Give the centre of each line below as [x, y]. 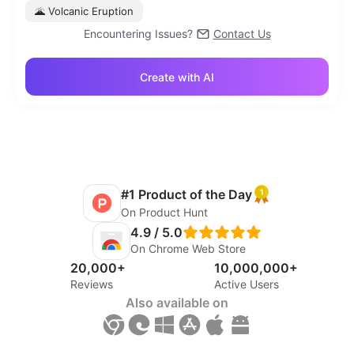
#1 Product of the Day [186, 194]
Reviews [92, 284]
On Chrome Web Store [188, 249]
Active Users [247, 284]
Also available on [177, 303]
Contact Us [242, 34]
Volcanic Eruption [91, 11]
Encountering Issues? [138, 34]
